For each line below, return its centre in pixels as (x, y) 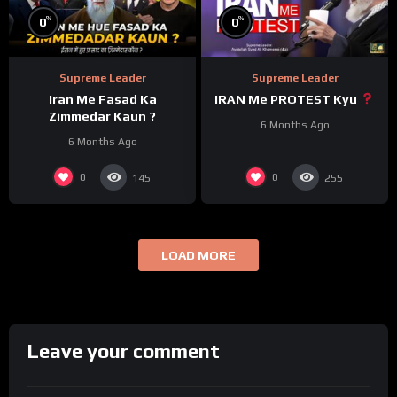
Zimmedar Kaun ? (102, 116)
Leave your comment (123, 350)
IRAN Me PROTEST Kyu (288, 99)
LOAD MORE (198, 255)
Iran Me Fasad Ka (102, 99)
